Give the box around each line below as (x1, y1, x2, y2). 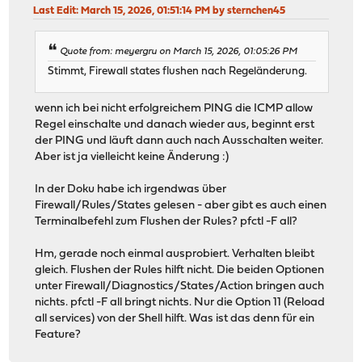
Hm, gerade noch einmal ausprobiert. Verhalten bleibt (35, 247, 315, 260)
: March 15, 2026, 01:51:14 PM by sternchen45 (76, 6, 286, 17)
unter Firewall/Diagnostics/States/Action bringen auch (35, 280, 325, 293)
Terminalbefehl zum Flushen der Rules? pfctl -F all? (35, 215, 298, 228)
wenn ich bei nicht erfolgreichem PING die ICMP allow (35, 102, 314, 115)
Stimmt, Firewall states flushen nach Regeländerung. (48, 65, 308, 77)
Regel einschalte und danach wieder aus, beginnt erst (35, 118, 315, 131)
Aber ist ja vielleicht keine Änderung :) (35, 150, 229, 163)
